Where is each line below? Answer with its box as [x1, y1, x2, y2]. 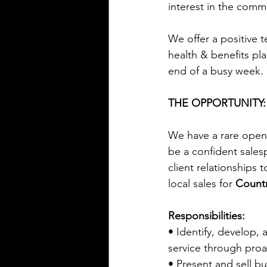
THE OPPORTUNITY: [168, 96, 266, 110]
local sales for [168, 176, 235, 190]
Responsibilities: [168, 209, 245, 222]
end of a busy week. [168, 64, 263, 77]
